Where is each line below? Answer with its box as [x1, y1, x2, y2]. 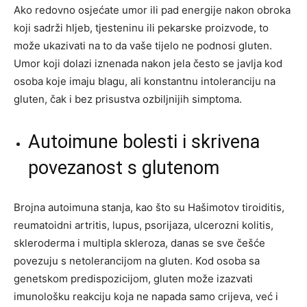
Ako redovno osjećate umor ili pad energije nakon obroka [14, 3, 291, 17]
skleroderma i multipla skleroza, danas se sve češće [14, 236, 265, 250]
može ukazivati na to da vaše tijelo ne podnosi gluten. [14, 39, 272, 53]
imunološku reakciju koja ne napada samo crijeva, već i [14, 290, 278, 304]
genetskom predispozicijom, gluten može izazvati [14, 272, 253, 286]
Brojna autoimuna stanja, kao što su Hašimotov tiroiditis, [14, 201, 284, 214]
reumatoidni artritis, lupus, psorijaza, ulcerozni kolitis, [14, 219, 273, 232]
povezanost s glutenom [28, 157, 219, 180]
